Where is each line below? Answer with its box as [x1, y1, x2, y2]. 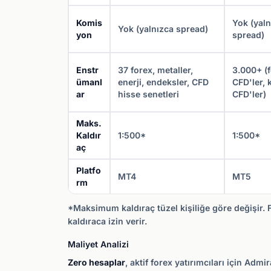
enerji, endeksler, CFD [118, 77, 209, 87]
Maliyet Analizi [68, 239, 129, 249]
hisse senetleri [118, 89, 179, 99]
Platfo [76, 165, 101, 175]
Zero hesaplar [68, 257, 125, 267]
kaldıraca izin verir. [68, 216, 147, 226]
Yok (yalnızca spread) [118, 24, 208, 34]
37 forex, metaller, [118, 65, 193, 75]
